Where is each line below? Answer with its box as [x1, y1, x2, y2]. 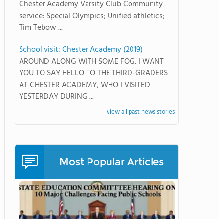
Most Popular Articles [59, 156, 164, 168]
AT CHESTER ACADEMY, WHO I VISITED [19, 79, 150, 91]
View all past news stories [106, 107, 175, 117]
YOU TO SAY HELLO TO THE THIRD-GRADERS [19, 67, 168, 80]
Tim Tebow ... [19, 22, 63, 34]
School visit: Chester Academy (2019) [19, 44, 143, 56]
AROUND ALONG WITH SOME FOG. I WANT [19, 55, 164, 68]
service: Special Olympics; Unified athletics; [19, 10, 165, 22]
